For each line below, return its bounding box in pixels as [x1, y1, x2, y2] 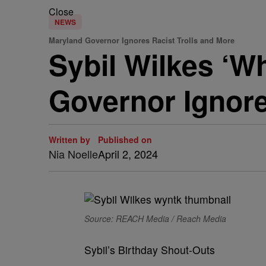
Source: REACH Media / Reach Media [84, 213, 226, 224]
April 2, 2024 [98, 146, 158, 161]
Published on [98, 134, 152, 145]
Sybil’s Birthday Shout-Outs [84, 242, 215, 257]
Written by [49, 134, 90, 145]
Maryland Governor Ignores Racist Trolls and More [49, 35, 235, 46]
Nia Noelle [49, 146, 98, 161]
